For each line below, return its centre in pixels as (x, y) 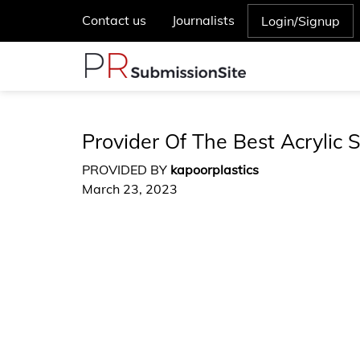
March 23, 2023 (130, 189)
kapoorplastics (215, 170)
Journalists (203, 20)
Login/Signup (301, 21)
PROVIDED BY (126, 170)
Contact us (114, 20)
